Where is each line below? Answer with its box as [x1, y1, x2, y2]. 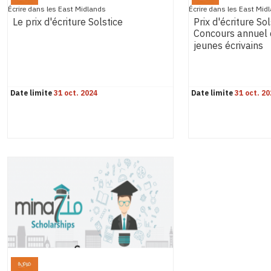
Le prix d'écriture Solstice [13, 15, 123, 30]
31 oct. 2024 [54, 88, 97, 99]
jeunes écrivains [193, 39, 263, 54]
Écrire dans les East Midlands [8, 4, 106, 15]
